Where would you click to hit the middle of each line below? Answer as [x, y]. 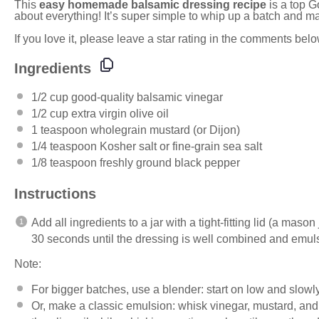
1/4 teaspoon [64, 146]
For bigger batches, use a [97, 289]
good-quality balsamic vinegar [146, 97]
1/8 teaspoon [64, 162]
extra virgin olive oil [119, 113]
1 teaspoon [59, 130]
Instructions [55, 193]
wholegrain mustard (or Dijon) [164, 130]
